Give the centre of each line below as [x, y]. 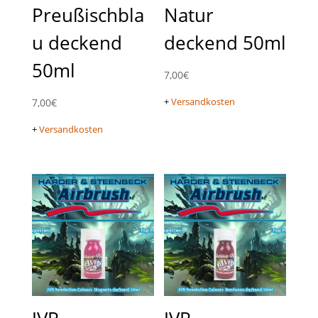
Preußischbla [88, 15]
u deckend [77, 43]
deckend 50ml [225, 43]
